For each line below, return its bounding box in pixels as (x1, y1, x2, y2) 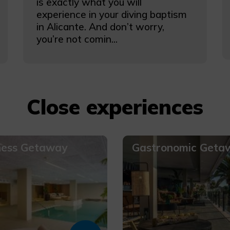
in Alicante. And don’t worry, (36, 21, 164, 33)
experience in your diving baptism (36, 8, 187, 21)
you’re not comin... (36, 33, 118, 46)
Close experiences (27, 94, 203, 120)
